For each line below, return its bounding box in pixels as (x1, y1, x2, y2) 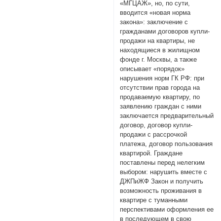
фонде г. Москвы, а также (120, 55, 197, 63)
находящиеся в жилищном (120, 46, 200, 54)
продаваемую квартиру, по (120, 93, 200, 101)
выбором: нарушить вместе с (120, 168, 208, 176)
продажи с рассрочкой (120, 130, 187, 138)
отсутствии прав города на (120, 83, 200, 91)
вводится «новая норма (120, 8, 191, 16)
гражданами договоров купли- (120, 27, 210, 35)
